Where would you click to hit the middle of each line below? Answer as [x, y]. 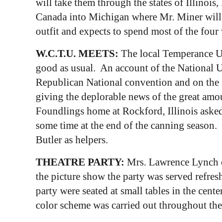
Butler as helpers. [72, 139]
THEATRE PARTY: [80, 162]
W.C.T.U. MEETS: [77, 53]
